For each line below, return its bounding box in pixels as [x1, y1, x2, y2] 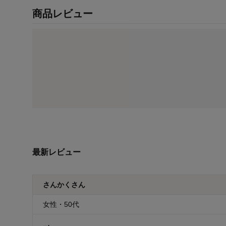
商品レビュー [32, 8, 93, 20]
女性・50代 [43, 200, 79, 209]
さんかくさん [43, 181, 85, 189]
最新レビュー [32, 148, 81, 157]
